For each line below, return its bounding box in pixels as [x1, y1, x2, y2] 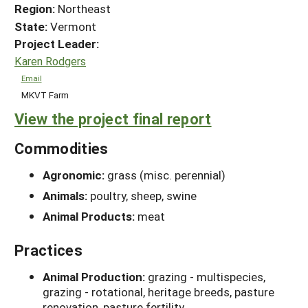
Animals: [43, 188, 90, 204]
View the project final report [14, 109, 212, 129]
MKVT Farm [21, 88, 69, 101]
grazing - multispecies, [148, 269, 265, 285]
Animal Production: [43, 269, 148, 285]
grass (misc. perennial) [107, 167, 225, 184]
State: [14, 18, 47, 34]
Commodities [14, 138, 109, 159]
